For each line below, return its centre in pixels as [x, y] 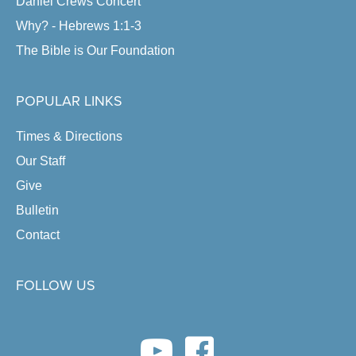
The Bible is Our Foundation [95, 50]
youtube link [174, 343]
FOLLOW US [56, 285]
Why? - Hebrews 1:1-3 [79, 25]
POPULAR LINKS [69, 101]
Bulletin [37, 210]
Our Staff [41, 161]
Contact [38, 234]
